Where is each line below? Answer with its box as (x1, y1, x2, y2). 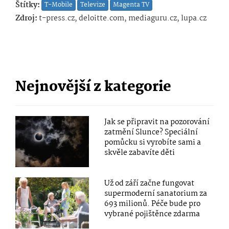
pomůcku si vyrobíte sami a (104, 136, 201, 149)
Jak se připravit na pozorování (104, 116, 210, 129)
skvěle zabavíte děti (104, 147, 175, 159)
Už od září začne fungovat (104, 177, 195, 190)
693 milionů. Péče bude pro (104, 198, 201, 211)
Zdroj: (15, 12, 37, 25)
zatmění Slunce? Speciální (104, 126, 198, 139)
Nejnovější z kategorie (15, 76, 171, 99)
